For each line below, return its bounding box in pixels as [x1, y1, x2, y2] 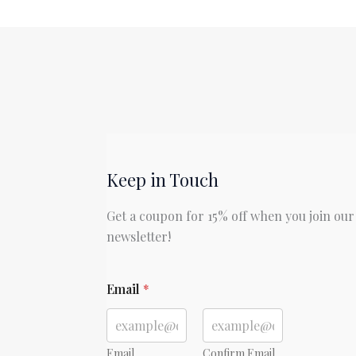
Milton [15, 63, 53, 80]
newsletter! [106, 228, 172, 246]
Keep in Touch [106, 168, 219, 192]
